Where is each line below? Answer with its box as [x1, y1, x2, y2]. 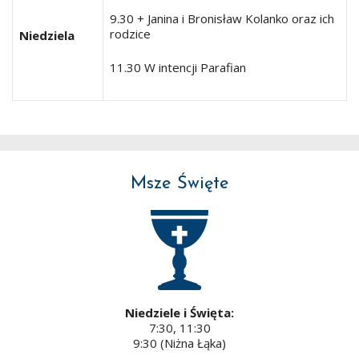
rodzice [110, 26, 151, 42]
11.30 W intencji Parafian [110, 58, 246, 75]
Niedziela [19, 26, 75, 43]
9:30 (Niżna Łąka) [133, 335, 226, 351]
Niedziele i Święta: [125, 305, 234, 321]
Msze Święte [130, 175, 229, 193]
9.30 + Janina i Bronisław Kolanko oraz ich [110, 10, 334, 26]
